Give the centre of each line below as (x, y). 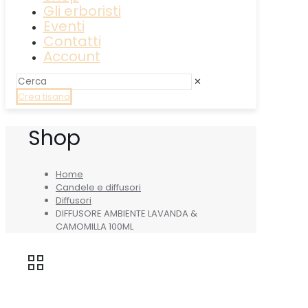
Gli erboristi (82, 11)
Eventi (64, 26)
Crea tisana (44, 97)
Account (71, 56)
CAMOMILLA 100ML (95, 226)
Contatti (72, 41)
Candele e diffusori (98, 187)
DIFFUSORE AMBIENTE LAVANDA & (126, 213)
